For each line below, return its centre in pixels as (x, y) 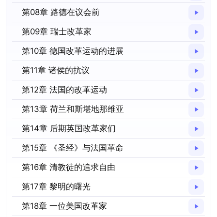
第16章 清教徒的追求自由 (69, 167)
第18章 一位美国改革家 (64, 206)
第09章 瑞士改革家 (57, 31)
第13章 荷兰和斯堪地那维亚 (73, 109)
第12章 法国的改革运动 (64, 90)
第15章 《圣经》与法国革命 (73, 148)
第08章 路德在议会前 (61, 12)
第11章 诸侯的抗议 (56, 70)
